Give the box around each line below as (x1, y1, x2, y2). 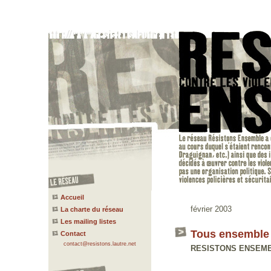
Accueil (60, 194, 84, 201)
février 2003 (191, 204, 232, 214)
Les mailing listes (60, 218, 116, 225)
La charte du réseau (60, 206, 123, 213)
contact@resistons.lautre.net (64, 241, 136, 247)
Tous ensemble (191, 227, 269, 240)
